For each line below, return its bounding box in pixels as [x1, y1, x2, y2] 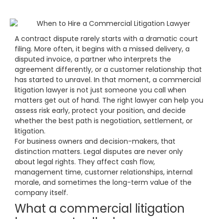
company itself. [15, 188, 68, 198]
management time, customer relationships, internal [15, 167, 193, 177]
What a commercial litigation [15, 200, 185, 217]
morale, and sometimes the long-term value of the [15, 177, 192, 188]
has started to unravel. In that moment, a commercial [15, 75, 201, 85]
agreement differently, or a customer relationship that [15, 65, 202, 75]
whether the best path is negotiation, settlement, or [15, 116, 193, 126]
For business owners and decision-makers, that [15, 136, 175, 147]
